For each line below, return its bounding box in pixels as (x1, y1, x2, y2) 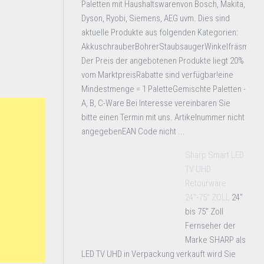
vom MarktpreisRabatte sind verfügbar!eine (81, 70, 233, 80)
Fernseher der (185, 220, 236, 231)
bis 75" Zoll (185, 206, 223, 217)
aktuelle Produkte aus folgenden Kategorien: (81, 27, 238, 38)
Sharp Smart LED (185, 150, 244, 160)
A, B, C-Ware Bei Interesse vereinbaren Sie (81, 98, 230, 108)
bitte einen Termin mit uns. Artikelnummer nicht (81, 112, 245, 123)
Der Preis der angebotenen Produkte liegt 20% (81, 55, 244, 66)
